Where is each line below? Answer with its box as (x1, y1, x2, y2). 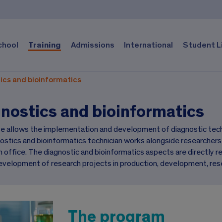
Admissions (70, 40, 114, 49)
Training (28, 40, 61, 49)
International (124, 40, 173, 49)
